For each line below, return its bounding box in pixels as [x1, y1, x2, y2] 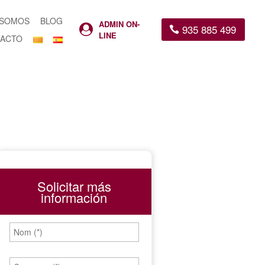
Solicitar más [37, 176, 111, 195]
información [41, 188, 108, 206]
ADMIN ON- [98, 18, 140, 30]
